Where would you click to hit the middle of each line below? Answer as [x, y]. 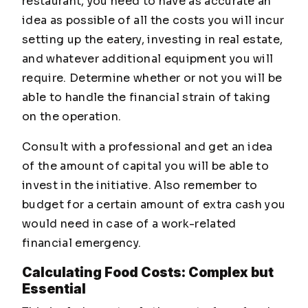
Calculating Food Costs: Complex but [148, 272]
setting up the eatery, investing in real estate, [153, 40]
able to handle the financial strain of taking [146, 97]
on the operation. [72, 117]
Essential [54, 289]
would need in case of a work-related [129, 224]
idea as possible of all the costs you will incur [153, 20]
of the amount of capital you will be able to [146, 166]
